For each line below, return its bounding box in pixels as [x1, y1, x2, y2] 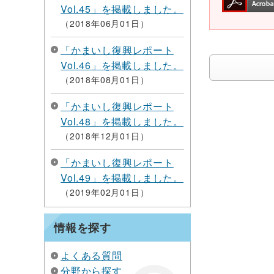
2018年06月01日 [69, 17, 140, 29]
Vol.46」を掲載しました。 [61, 58, 183, 72]
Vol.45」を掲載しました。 [61, 2, 183, 16]
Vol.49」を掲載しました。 [61, 171, 183, 185]
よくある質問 [61, 248, 122, 262]
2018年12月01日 [69, 130, 140, 142]
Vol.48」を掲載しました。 [61, 114, 183, 128]
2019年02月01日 [69, 186, 140, 198]
